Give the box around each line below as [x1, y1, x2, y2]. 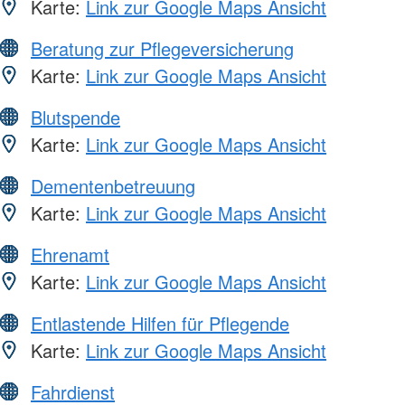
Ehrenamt [31, 240, 109, 268]
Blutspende [31, 103, 120, 130]
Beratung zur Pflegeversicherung [31, 34, 294, 61]
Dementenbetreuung [31, 172, 195, 199]
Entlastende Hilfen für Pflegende [31, 309, 289, 336]
